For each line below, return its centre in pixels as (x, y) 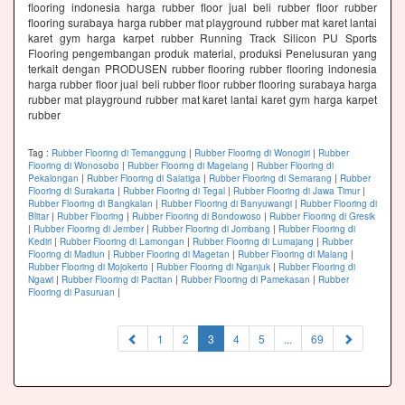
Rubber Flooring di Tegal (174, 191)
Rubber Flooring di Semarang (270, 179)
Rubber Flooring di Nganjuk (213, 267)
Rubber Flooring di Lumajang (253, 242)
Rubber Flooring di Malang (293, 254)
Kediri (40, 242)
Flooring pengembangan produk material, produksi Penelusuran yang (202, 53)
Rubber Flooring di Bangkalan (90, 204)
